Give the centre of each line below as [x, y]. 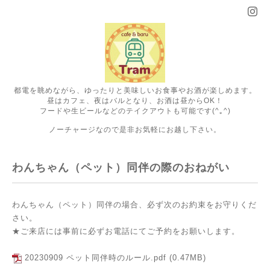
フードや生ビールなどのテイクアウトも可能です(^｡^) [135, 111]
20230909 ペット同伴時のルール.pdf [96, 258]
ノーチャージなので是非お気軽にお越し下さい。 [135, 130]
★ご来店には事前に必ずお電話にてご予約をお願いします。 [126, 231]
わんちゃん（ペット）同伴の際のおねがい [121, 168]
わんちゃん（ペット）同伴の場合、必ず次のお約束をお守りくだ [134, 205]
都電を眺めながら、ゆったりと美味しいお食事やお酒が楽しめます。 [135, 90]
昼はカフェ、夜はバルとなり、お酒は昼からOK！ [135, 101]
